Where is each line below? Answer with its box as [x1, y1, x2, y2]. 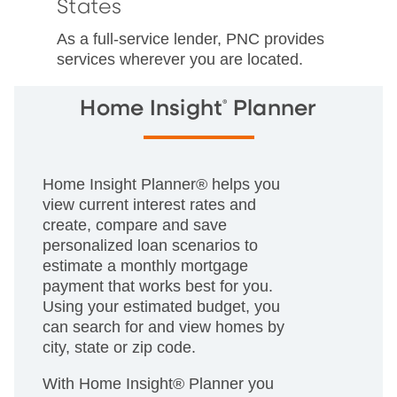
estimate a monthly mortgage [43, 256, 248, 275]
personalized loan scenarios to [43, 236, 258, 254]
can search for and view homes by [43, 317, 284, 336]
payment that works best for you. [43, 276, 273, 295]
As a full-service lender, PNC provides [57, 29, 324, 48]
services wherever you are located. [57, 50, 303, 68]
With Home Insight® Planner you [43, 374, 274, 393]
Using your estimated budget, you [43, 297, 280, 315]
